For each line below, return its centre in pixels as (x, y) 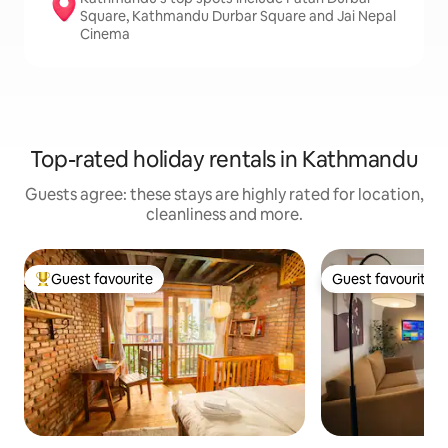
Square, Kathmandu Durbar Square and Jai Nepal (238, 16)
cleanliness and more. (224, 215)
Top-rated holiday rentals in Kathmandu (224, 160)
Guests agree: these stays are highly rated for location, (224, 195)
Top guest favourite (99, 287)
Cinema (105, 34)
